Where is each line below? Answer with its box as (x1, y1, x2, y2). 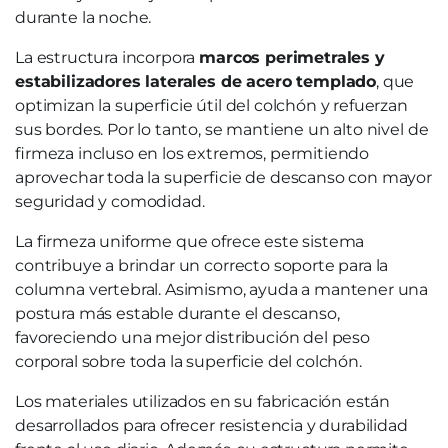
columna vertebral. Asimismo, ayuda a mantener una (15, 280, 429, 299)
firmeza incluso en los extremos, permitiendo (15, 144, 370, 163)
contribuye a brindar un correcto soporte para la (15, 256, 389, 275)
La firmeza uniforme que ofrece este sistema (15, 232, 365, 251)
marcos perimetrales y (199, 48, 385, 67)
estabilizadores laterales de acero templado (15, 72, 377, 91)
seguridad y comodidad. (15, 192, 205, 211)
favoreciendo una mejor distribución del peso (15, 328, 370, 347)
